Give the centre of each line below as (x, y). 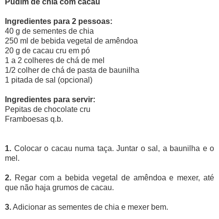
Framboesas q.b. (34, 119)
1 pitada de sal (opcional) (49, 80)
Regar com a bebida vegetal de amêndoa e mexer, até (113, 178)
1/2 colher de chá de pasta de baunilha (72, 70)
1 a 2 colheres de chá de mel (55, 61)
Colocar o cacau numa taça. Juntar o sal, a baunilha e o (113, 149)
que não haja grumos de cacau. (59, 188)
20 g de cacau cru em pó (47, 51)
